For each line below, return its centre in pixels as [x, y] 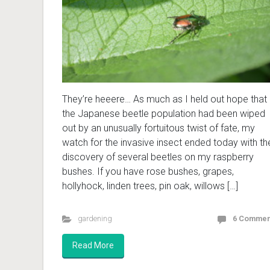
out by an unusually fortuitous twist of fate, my [159, 128]
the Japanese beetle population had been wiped [164, 113]
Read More [93, 245]
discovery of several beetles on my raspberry [158, 157]
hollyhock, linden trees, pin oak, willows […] [150, 186]
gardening [95, 218]
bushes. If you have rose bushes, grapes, [148, 171]
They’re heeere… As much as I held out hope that [165, 99]
